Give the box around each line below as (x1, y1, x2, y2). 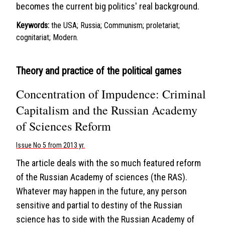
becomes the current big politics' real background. (16, 1, 199, 12)
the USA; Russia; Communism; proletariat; (51, 21, 180, 30)
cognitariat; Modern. (16, 33, 78, 42)
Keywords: (16, 21, 49, 30)
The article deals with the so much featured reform (16, 158, 201, 168)
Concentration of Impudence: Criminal (16, 86, 206, 102)
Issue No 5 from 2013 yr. (16, 141, 85, 149)
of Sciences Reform (16, 118, 111, 134)
